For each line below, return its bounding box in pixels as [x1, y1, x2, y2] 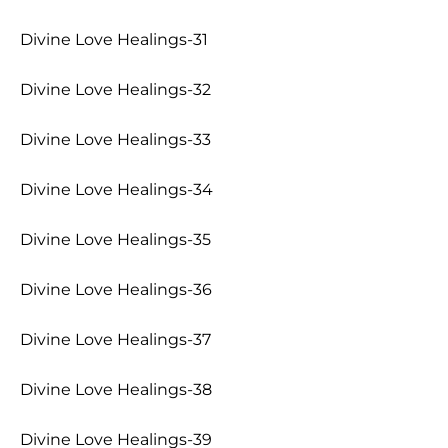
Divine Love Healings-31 [20, 30, 208, 49]
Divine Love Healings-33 [20, 130, 211, 149]
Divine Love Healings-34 [20, 180, 213, 199]
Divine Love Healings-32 [20, 80, 211, 99]
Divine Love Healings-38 [20, 380, 212, 399]
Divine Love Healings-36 [20, 280, 212, 299]
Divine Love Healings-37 [20, 330, 211, 349]
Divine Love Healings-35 [20, 230, 211, 249]
